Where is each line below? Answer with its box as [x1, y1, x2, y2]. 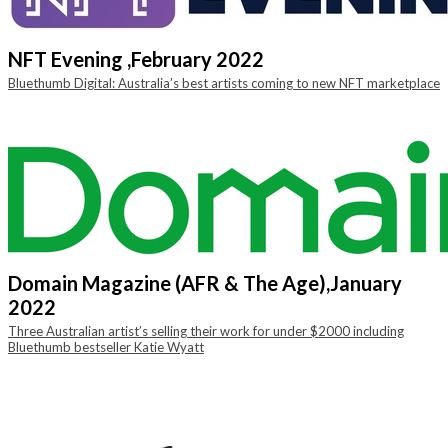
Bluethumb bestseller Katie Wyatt [8, 339, 204, 355]
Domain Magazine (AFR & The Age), [8, 271, 330, 295]
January [330, 271, 402, 295]
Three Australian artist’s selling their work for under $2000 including [8, 323, 404, 339]
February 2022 [131, 47, 264, 71]
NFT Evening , [8, 47, 131, 71]
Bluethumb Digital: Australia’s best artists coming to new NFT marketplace [8, 75, 440, 91]
